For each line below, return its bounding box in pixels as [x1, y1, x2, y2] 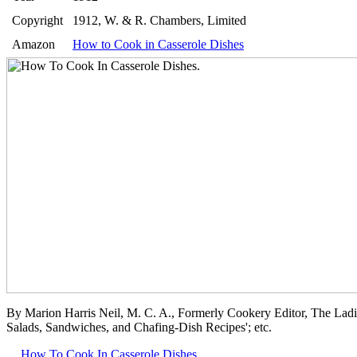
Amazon [12, 37, 55, 51]
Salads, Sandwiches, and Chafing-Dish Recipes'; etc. [6, 320, 272, 334]
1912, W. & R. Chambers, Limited [73, 13, 246, 27]
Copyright [12, 13, 63, 27]
